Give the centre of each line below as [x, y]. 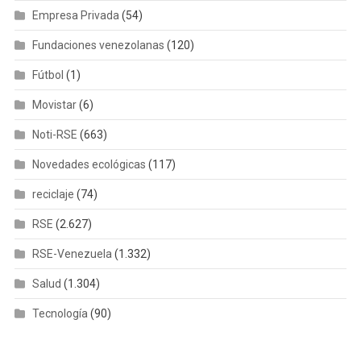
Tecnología [60, 313]
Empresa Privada [75, 15]
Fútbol [48, 75]
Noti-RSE [54, 134]
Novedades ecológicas [89, 164]
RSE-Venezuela [72, 253]
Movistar [54, 104]
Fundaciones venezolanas [98, 45]
